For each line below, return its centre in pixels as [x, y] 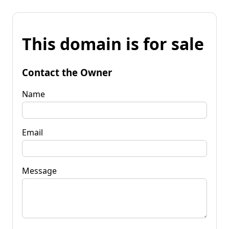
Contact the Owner [67, 72]
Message [39, 170]
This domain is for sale [113, 44]
